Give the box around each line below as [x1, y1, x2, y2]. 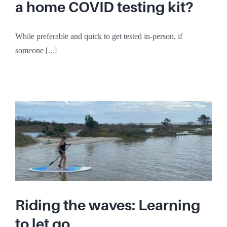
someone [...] [15, 46, 57, 55]
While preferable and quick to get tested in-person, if [15, 32, 182, 41]
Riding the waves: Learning [15, 197, 200, 214]
